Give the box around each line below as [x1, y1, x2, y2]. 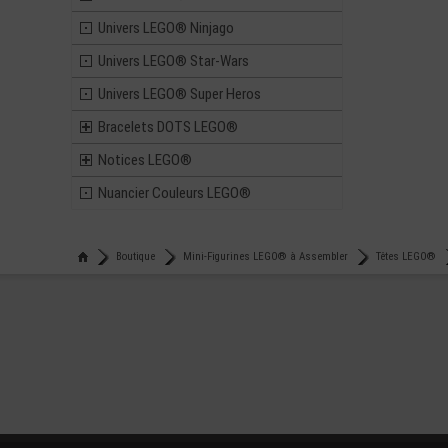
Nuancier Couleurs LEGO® [98, 184, 251, 202]
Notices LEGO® [98, 151, 192, 169]
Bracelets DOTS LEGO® [98, 118, 238, 136]
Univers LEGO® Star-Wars [98, 52, 249, 70]
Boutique [116, 250, 155, 263]
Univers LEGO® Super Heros [98, 85, 261, 103]
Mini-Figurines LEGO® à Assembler [183, 250, 348, 263]
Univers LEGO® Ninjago [98, 19, 234, 37]
